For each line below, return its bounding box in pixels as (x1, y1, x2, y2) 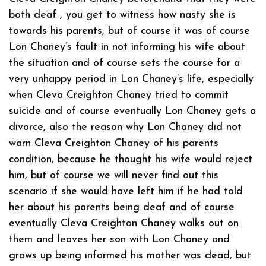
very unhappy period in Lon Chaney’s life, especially (9, 73, 254, 85)
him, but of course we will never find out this (9, 169, 218, 181)
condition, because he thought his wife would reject (9, 153, 252, 165)
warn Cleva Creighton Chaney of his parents (9, 137, 218, 149)
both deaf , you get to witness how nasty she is (9, 9, 236, 21)
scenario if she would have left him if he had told (9, 185, 243, 197)
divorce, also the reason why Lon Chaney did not (9, 121, 242, 133)
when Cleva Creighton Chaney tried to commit (9, 89, 229, 101)
